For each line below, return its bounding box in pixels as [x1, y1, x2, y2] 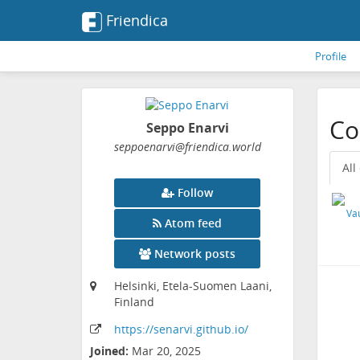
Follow [178, 185, 214, 201]
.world [228, 139, 261, 155]
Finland [114, 294, 154, 310]
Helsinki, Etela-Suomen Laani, [114, 278, 272, 294]
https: [114, 321, 145, 337]
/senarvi [149, 321, 193, 337]
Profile [315, 49, 346, 63]
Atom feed [165, 215, 223, 231]
